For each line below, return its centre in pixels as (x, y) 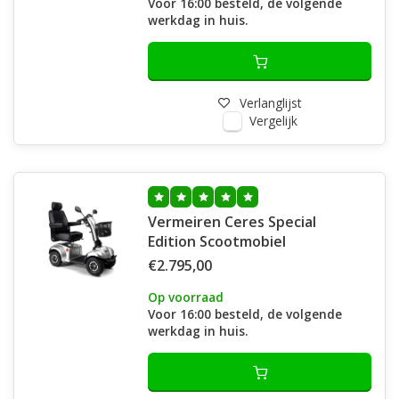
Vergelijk (273, 121)
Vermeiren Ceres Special (232, 222)
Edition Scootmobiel (217, 241)
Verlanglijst (270, 103)
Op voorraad (186, 297)
